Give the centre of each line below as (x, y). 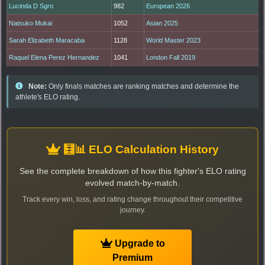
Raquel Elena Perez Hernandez (54, 57)
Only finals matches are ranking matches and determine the (143, 86)
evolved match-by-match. (132, 183)
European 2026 (168, 6)
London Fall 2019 (171, 57)
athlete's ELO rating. (48, 97)
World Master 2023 (174, 40)
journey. (132, 210)
